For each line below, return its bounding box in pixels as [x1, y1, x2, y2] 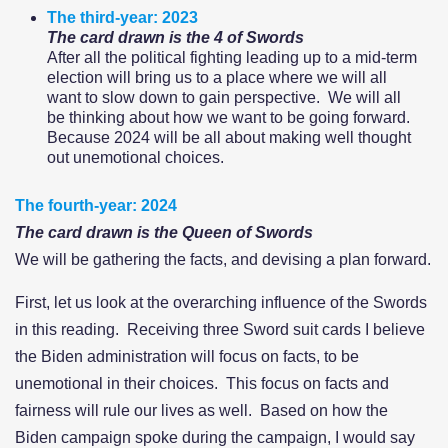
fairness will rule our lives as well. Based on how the [15, 401, 388, 419]
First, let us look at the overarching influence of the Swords [15, 293, 427, 311]
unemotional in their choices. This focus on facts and [15, 374, 389, 392]
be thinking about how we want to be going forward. [47, 108, 410, 126]
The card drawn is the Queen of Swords [15, 223, 313, 241]
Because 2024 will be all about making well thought [47, 128, 411, 146]
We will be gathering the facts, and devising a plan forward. [15, 250, 431, 268]
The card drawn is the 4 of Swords [47, 28, 304, 46]
